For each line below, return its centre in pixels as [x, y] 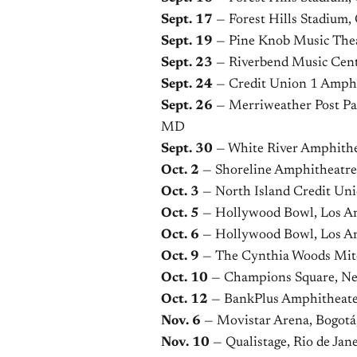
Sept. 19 [187, 42]
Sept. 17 [187, 20]
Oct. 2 [180, 171]
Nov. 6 [181, 322]
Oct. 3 [180, 192]
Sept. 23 [187, 63]
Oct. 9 [180, 257]
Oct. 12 [184, 300]
